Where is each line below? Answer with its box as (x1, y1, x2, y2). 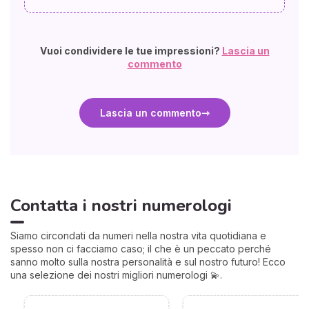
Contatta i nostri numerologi (10, 194, 232, 217)
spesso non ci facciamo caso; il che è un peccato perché (10, 242, 271, 255)
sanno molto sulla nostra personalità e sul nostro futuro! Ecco (10, 255, 286, 268)
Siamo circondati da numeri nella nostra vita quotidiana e (10, 229, 266, 241)
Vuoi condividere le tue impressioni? (39, 44, 222, 57)
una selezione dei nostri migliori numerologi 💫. (10, 268, 222, 281)
